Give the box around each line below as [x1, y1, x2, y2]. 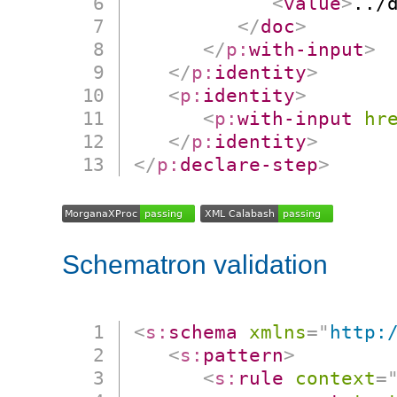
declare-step [180, 153, 319, 176]
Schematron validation [62, 250, 328, 280]
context [295, 367, 377, 390]
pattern [203, 344, 284, 367]
